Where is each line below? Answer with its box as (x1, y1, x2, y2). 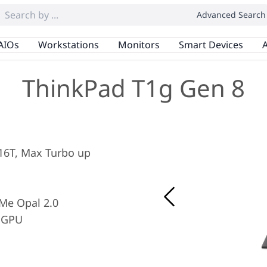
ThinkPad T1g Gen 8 (22, 72, 245, 104)
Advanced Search (197, 9, 266, 20)
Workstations (38, 38, 99, 51)
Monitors (117, 38, 160, 51)
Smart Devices (178, 38, 243, 51)
